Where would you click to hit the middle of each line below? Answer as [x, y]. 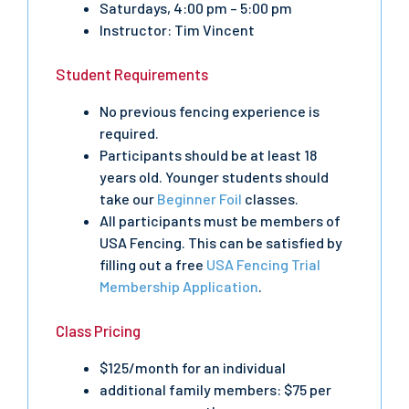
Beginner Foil [199, 199]
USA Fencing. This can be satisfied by [221, 242]
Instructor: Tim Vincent [177, 30]
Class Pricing [98, 330]
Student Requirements [132, 74]
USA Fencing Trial [263, 264]
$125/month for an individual [193, 367]
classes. [270, 199]
